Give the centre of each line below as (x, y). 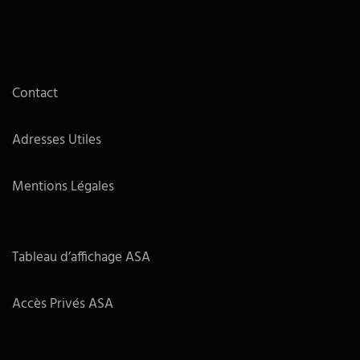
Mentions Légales (63, 187)
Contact (35, 94)
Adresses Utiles (57, 141)
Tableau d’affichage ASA (81, 258)
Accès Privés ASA (63, 305)
